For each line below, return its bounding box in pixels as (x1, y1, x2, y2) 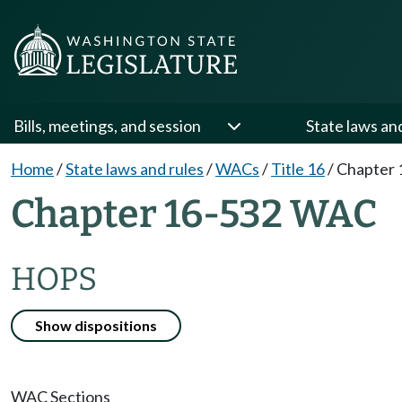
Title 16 (271, 159, 325, 179)
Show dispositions (35, 317, 157, 334)
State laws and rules (66, 159, 204, 179)
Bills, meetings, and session (13, 116, 201, 135)
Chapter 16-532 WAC (11, 191, 377, 237)
